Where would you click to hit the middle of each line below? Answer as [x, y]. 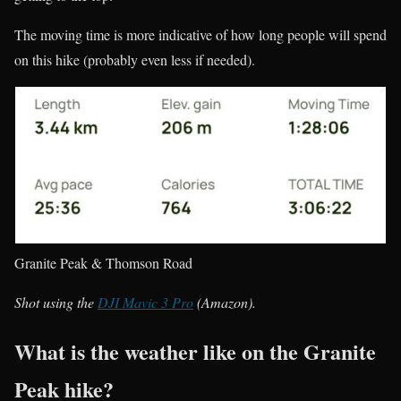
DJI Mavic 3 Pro [145, 303]
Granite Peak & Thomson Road [103, 263]
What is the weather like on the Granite [195, 352]
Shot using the [56, 303]
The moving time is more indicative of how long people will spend [200, 34]
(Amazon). [225, 303]
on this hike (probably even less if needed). [135, 59]
